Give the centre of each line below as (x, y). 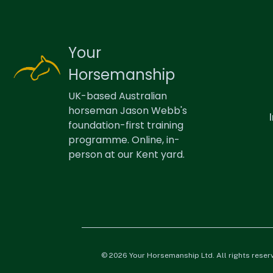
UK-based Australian (118, 96)
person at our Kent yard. (127, 154)
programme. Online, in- (124, 140)
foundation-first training (126, 125)
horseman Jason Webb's (128, 111)
